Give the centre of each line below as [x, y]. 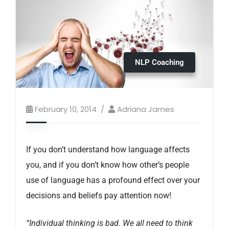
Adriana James [146, 109]
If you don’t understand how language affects [108, 149]
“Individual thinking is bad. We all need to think [109, 223]
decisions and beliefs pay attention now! [99, 195]
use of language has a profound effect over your [113, 180]
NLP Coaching [159, 62]
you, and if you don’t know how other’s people [108, 165]
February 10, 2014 [66, 109]
